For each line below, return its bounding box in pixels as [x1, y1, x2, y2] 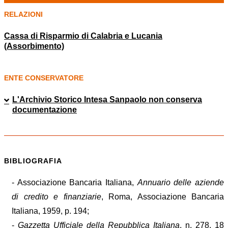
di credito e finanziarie [12, 192, 101, 202]
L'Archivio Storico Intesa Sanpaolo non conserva [12, 95, 202, 104]
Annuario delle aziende [137, 178, 224, 187]
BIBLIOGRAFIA [4, 157, 62, 165]
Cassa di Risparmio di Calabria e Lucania [4, 31, 162, 40]
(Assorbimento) [4, 41, 64, 50]
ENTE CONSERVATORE [4, 73, 83, 82]
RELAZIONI [4, 10, 43, 18]
